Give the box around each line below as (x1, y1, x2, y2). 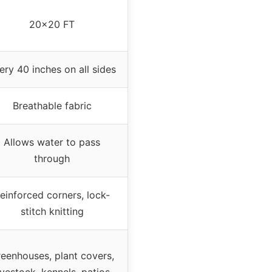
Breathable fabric (12, 99, 92, 112)
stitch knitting (20, 205, 84, 217)
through (34, 152, 70, 165)
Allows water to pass (4, 135, 100, 148)
